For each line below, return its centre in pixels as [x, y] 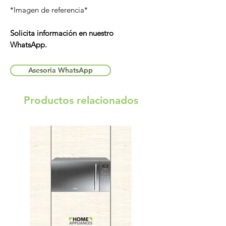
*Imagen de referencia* [49, 10]
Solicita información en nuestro [62, 33]
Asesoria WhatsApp [61, 70]
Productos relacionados [81, 100]
